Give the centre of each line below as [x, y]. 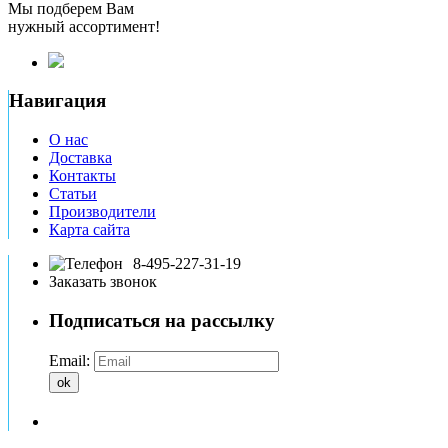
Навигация [57, 101]
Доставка [80, 158]
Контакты [82, 176]
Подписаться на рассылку [162, 320]
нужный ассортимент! [84, 26]
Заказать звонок [103, 282]
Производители [102, 212]
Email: [69, 360]
